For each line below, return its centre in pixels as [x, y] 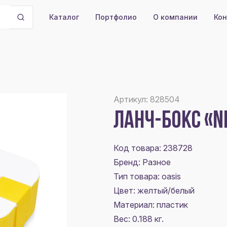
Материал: [135, 205]
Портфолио [116, 17]
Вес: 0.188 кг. [139, 219]
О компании [175, 17]
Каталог [64, 17]
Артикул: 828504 [147, 99]
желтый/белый [166, 191]
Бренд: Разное [142, 162]
